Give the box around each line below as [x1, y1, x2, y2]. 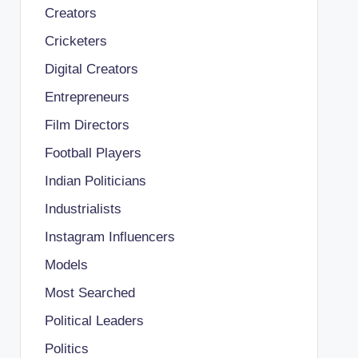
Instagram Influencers [44, 229, 175, 245]
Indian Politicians [44, 173, 146, 189]
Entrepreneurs [44, 89, 129, 105]
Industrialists [44, 201, 121, 217]
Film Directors [44, 117, 129, 133]
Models [44, 257, 88, 272]
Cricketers [44, 33, 107, 49]
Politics [44, 340, 89, 356]
